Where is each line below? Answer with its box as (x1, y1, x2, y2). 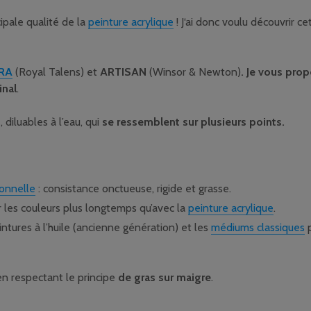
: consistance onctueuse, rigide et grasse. (35, 182, 231, 195)
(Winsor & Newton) (146, 65, 241, 78)
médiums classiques (211, 221, 305, 234)
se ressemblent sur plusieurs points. (102, 115, 285, 128)
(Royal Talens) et (12, 65, 97, 78)
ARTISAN (100, 65, 146, 78)
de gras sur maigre (118, 271, 211, 284)
